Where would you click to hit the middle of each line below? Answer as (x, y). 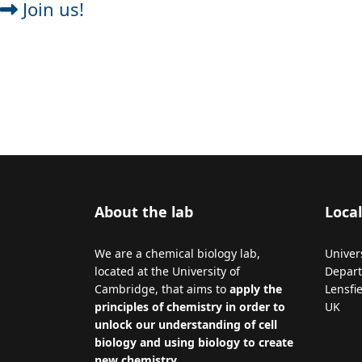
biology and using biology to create (194, 343)
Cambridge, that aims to (162, 289)
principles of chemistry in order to (190, 307)
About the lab (144, 212)
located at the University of (167, 271)
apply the (256, 289)
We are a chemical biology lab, (177, 254)
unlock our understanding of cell (186, 325)
